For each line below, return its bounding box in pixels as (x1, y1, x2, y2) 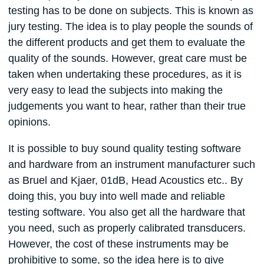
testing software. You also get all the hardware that (8, 206, 245, 219)
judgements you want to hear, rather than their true (8, 100, 246, 113)
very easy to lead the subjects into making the (8, 84, 223, 97)
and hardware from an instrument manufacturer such (8, 159, 255, 171)
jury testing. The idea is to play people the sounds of (8, 21, 253, 33)
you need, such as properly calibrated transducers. (8, 222, 246, 235)
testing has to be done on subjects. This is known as (8, 5, 253, 17)
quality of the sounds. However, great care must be (8, 52, 247, 65)
